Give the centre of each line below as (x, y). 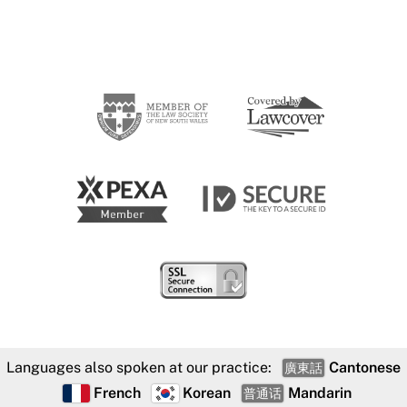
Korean (207, 393)
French (117, 393)
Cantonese (363, 367)
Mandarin (318, 393)
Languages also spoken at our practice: (139, 367)
